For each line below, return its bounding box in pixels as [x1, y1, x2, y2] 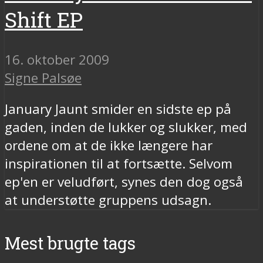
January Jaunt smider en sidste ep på [5, 100, 231, 119]
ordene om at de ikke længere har [5, 136, 213, 155]
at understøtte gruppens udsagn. [5, 191, 211, 210]
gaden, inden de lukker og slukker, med [5, 118, 247, 137]
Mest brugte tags [5, 231, 136, 254]
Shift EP [5, 5, 83, 33]
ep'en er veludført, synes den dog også [5, 173, 243, 191]
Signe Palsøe [5, 68, 82, 87]
